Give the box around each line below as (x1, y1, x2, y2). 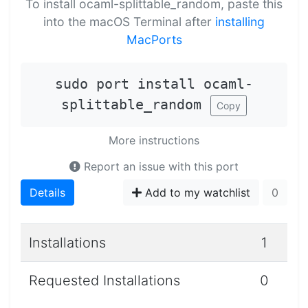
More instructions (109, 133, 199, 148)
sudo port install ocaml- (55, 75, 253, 92)
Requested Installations (29, 272, 180, 289)
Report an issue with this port (80, 159, 239, 174)
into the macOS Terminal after (43, 14, 215, 29)
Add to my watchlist (142, 186, 250, 200)
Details (30, 186, 65, 200)
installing (215, 14, 265, 29)
